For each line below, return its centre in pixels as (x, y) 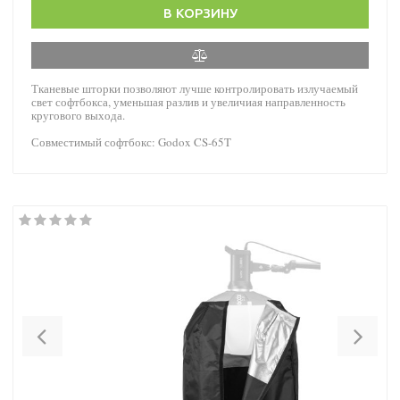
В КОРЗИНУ (200, 12)
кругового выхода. (78, 115)
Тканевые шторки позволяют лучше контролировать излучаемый (195, 88)
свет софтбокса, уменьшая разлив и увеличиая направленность (188, 101)
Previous (81, 328)
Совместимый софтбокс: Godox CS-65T (131, 142)
